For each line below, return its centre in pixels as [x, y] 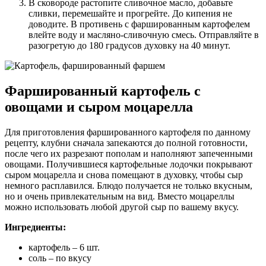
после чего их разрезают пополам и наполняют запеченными [129, 153]
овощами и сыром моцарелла [99, 107]
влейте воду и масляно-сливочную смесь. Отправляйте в [144, 35]
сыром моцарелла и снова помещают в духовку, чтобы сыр [124, 175]
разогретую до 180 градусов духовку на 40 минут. [129, 46]
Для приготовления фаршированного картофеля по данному [128, 132]
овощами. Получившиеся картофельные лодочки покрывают [129, 164]
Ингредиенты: [35, 227]
